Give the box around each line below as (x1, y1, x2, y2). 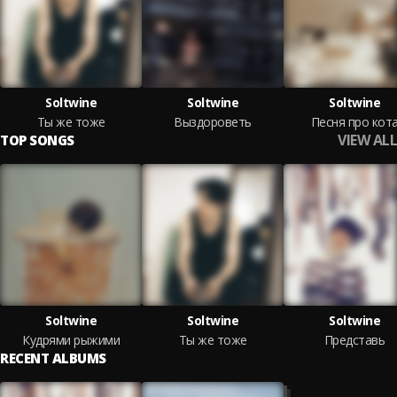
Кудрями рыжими (22, 331, 120, 348)
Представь (323, 331, 385, 348)
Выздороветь (174, 113, 252, 130)
